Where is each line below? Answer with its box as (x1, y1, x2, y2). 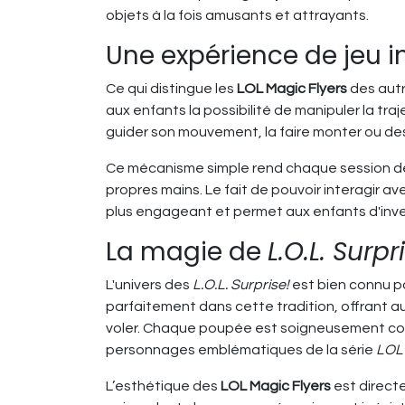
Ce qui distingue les (106, 81, 237, 97)
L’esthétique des (106, 379, 221, 394)
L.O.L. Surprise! (193, 278, 289, 293)
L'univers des (106, 278, 193, 293)
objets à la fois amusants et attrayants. (106, 8, 369, 24)
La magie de (106, 234, 268, 270)
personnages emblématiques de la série (106, 343, 376, 358)
